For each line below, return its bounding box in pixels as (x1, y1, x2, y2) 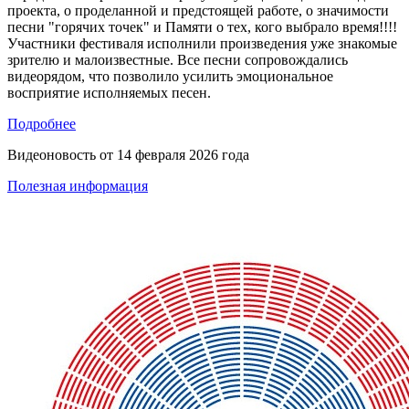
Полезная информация (7, 178, 148, 194)
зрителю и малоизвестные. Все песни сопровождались (7, 52, 348, 68)
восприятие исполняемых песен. (7, 85, 211, 100)
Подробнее (7, 116, 76, 131)
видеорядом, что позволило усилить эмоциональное (7, 68, 333, 84)
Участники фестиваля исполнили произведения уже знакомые (7, 36, 397, 51)
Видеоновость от (7, 147, 117, 163)
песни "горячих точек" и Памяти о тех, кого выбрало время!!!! (7, 19, 397, 35)
